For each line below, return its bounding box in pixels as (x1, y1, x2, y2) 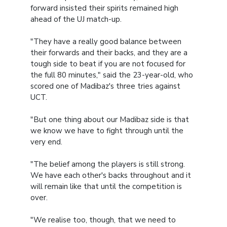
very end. (30, 137, 62, 147)
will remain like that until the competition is (30, 181, 182, 192)
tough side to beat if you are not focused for (30, 59, 185, 69)
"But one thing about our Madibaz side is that (30, 115, 189, 125)
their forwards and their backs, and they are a (30, 48, 187, 58)
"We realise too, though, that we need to (30, 215, 176, 225)
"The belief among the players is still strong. (30, 159, 185, 170)
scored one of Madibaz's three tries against (30, 81, 180, 92)
